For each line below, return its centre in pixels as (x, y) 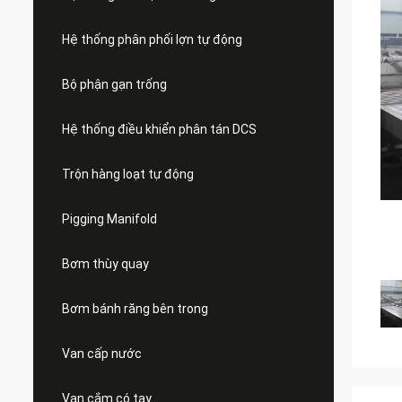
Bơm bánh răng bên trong (135, 309)
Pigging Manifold (109, 219)
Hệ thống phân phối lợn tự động (152, 39)
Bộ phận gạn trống (114, 84)
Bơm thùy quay (105, 264)
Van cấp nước (102, 354)
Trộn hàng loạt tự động (128, 174)
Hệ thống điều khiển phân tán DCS (159, 129)
